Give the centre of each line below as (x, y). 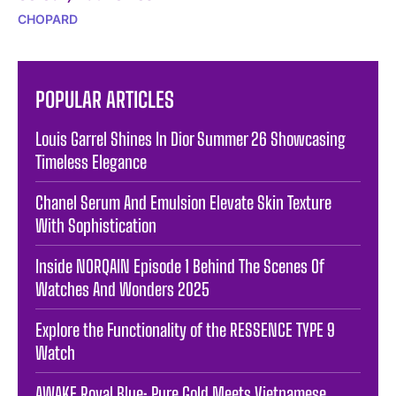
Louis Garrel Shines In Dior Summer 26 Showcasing (190, 138)
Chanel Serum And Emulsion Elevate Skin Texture (183, 202)
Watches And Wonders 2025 (122, 289)
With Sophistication (96, 225)
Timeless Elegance (91, 161)
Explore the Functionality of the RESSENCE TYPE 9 (185, 329)
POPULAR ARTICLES (105, 99)
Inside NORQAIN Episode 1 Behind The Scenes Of (180, 266)
